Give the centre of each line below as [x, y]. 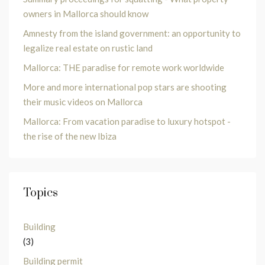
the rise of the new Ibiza [70, 136]
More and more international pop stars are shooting [125, 87]
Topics [41, 193]
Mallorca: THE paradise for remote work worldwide [124, 67]
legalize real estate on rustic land [88, 48]
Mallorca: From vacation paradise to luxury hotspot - [127, 121]
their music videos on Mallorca [83, 101]
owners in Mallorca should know [86, 13]
